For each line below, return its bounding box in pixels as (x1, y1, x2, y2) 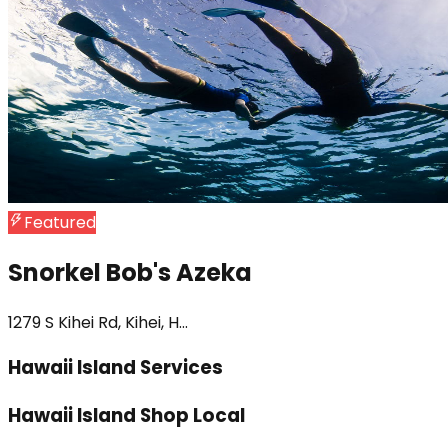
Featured (24, 210, 96, 234)
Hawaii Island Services (8, 354, 223, 382)
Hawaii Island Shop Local (8, 402, 245, 430)
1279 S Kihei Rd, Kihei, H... (8, 310, 188, 334)
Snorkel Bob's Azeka (8, 255, 252, 289)
